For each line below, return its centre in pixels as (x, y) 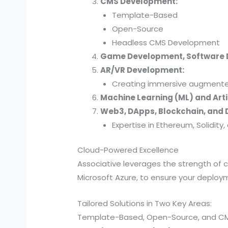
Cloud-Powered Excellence (128, 150)
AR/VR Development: (142, 70)
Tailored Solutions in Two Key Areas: (145, 204)
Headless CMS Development (166, 42)
